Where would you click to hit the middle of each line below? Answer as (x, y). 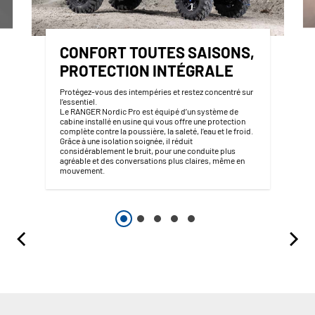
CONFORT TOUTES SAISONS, (157, 52)
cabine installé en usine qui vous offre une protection (152, 121)
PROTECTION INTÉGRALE (146, 70)
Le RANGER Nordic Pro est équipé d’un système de (149, 111)
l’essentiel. (78, 101)
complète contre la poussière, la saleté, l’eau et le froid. (156, 130)
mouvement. (82, 170)
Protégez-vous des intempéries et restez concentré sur (156, 91)
